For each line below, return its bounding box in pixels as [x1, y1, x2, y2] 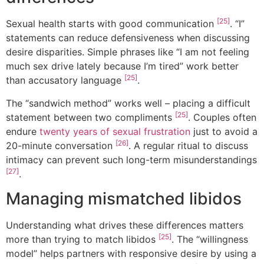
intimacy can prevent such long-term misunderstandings [6, 153, 257, 166]
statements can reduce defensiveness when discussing [6, 32, 250, 44]
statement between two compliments [6, 111, 175, 123]
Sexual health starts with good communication [6, 18, 217, 30]
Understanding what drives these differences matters [6, 219, 243, 232]
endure [6, 125, 39, 137]
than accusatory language [6, 74, 124, 87]
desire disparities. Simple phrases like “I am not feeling [6, 46, 249, 58]
